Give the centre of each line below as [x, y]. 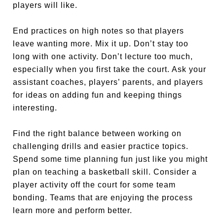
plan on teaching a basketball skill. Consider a [105, 172]
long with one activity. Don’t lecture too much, [103, 56]
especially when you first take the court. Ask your [110, 69]
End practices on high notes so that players [99, 31]
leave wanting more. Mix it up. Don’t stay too [101, 43]
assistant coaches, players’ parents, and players [108, 82]
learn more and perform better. [73, 210]
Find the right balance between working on [97, 133]
